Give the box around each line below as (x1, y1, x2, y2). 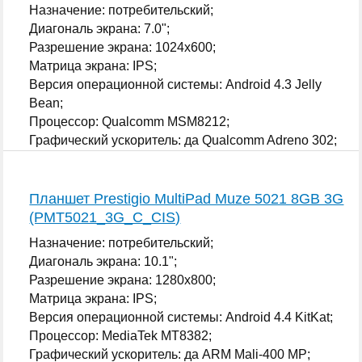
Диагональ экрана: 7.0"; (29, 21, 170, 36)
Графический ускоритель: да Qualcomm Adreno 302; (29, 133, 338, 147)
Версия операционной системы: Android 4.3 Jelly (29, 77, 322, 91)
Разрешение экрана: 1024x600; (29, 40, 217, 54)
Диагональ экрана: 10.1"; (29, 254, 178, 268)
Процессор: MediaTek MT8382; (29, 328, 213, 343)
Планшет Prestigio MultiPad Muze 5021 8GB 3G (29, 190, 344, 207)
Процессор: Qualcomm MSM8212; (29, 114, 230, 128)
